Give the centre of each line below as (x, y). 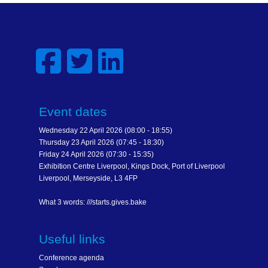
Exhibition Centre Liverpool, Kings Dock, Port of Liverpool (132, 166)
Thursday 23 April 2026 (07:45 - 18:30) (101, 142)
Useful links (72, 239)
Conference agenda (71, 258)
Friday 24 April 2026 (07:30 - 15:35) (96, 154)
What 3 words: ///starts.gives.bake (93, 202)
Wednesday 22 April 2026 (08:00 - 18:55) (106, 130)
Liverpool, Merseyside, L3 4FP (88, 178)
